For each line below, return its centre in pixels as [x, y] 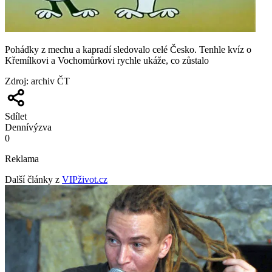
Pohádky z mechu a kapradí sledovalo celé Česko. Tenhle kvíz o [128, 50]
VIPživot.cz [85, 180]
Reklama [22, 159]
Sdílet [16, 117]
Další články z [32, 180]
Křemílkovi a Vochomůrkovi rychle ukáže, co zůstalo [107, 61]
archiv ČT [50, 81]
